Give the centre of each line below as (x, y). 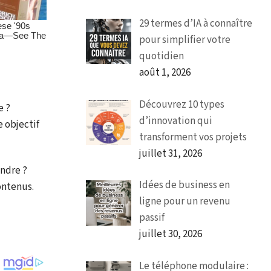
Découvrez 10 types (181, 104)
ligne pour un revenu (184, 202)
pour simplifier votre (184, 40)
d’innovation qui (175, 121)
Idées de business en (184, 185)
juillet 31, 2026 (170, 153)
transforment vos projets (193, 137)
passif (152, 218)
